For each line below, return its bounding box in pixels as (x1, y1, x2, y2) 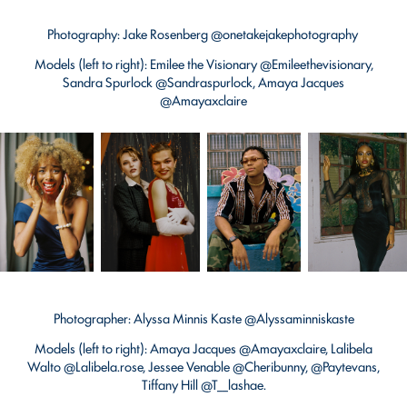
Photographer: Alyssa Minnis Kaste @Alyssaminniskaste (53, 307, 354, 327)
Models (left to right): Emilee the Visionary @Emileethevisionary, (34, 54, 373, 74)
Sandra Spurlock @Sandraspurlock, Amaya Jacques (63, 72, 344, 92)
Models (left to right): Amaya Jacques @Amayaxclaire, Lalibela (35, 337, 372, 357)
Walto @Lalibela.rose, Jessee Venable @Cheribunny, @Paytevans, (27, 355, 380, 375)
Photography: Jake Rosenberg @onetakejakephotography (46, 24, 361, 44)
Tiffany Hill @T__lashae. (141, 373, 266, 393)
